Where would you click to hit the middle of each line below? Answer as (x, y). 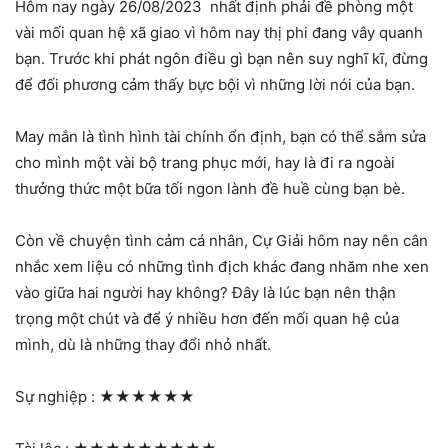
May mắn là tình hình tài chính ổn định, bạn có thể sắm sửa (220, 137)
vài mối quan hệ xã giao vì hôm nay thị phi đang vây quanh (219, 33)
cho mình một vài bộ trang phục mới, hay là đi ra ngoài (205, 163)
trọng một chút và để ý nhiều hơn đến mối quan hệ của (207, 319)
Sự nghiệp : (57, 397)
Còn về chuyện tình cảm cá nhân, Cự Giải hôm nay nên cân (221, 241)
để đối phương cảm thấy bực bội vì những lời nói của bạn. (217, 85)
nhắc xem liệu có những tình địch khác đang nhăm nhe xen (222, 267)
